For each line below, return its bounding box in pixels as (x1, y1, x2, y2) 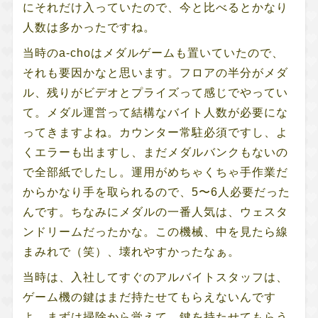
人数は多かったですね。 (22, 21, 155, 33)
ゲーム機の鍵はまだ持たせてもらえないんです (22, 290, 276, 303)
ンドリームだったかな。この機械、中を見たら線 (22, 225, 288, 238)
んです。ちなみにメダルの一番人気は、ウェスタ (22, 205, 288, 218)
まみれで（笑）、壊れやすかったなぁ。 (22, 245, 240, 258)
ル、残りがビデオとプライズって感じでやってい (22, 86, 288, 99)
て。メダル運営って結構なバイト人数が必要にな (22, 106, 288, 119)
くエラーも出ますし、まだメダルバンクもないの (22, 146, 288, 158)
